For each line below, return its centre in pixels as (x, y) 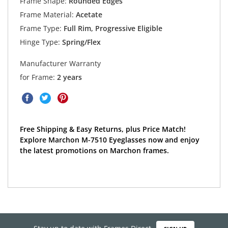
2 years (69, 77)
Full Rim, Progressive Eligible (112, 28)
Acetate (88, 14)
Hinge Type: (40, 42)
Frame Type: (40, 28)
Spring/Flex (80, 42)
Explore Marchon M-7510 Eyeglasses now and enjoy (109, 139)
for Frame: (38, 77)
